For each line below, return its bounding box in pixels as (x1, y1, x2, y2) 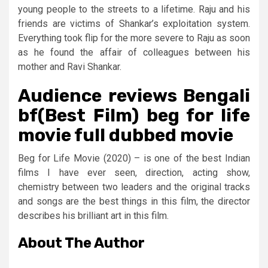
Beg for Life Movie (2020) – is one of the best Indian (18, 153, 250, 164)
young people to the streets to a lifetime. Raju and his (18, 4, 250, 15)
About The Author (18, 234, 145, 251)
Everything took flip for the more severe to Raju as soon (18, 32, 250, 44)
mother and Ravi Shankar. (18, 61, 121, 72)
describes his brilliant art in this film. (18, 210, 169, 221)
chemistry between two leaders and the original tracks (18, 181, 250, 193)
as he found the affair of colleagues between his (18, 47, 250, 58)
